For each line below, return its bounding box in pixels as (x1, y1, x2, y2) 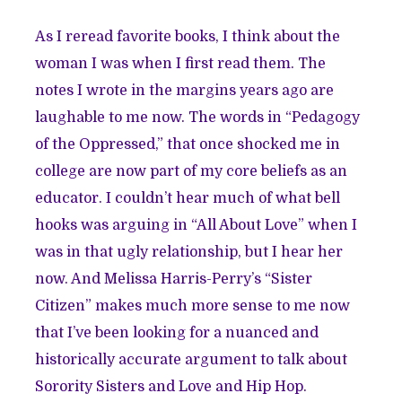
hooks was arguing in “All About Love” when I (35, 217, 358, 234)
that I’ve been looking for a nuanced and (35, 325, 319, 342)
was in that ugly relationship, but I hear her (35, 244, 344, 261)
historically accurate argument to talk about (35, 352, 348, 369)
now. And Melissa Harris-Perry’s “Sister (35, 271, 313, 288)
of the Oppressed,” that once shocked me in (35, 136, 341, 153)
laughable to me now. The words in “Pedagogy (35, 109, 361, 127)
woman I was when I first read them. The (35, 56, 327, 73)
